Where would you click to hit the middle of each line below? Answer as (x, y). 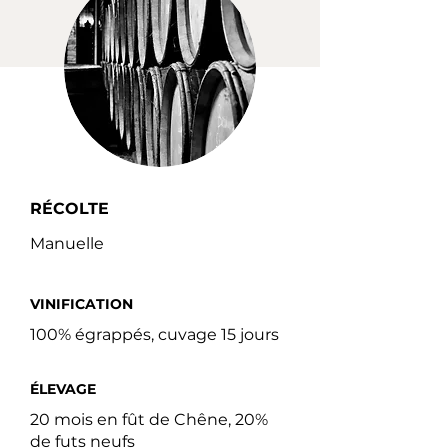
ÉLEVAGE (63, 389)
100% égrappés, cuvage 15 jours (154, 335)
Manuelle (67, 244)
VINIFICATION (81, 304)
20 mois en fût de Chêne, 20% (149, 420)
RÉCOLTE (69, 209)
